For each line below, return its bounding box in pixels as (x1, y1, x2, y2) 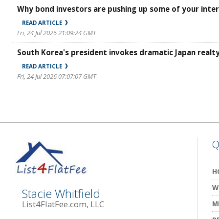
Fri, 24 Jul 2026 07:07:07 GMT (17, 72, 96, 81)
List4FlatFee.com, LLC (22, 198, 104, 210)
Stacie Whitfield (22, 185, 100, 201)
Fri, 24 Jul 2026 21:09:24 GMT (17, 28, 96, 37)
